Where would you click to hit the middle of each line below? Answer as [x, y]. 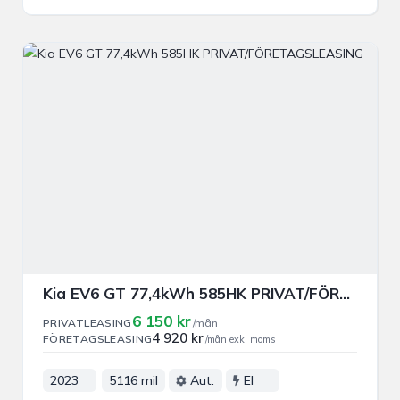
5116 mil [133, 381]
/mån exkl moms [241, 340]
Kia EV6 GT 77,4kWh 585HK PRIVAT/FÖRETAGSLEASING [345, 294]
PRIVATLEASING [87, 323]
